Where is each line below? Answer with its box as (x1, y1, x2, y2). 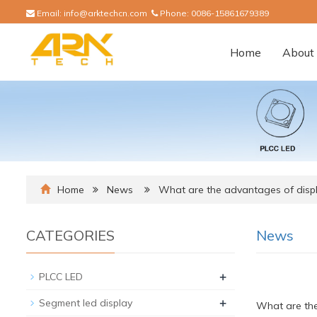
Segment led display (39, 296, 132, 310)
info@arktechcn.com (64, 8, 147, 18)
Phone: (158, 8, 191, 18)
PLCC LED (39, 270, 83, 284)
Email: (35, 8, 64, 18)
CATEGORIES (26, 226, 115, 245)
